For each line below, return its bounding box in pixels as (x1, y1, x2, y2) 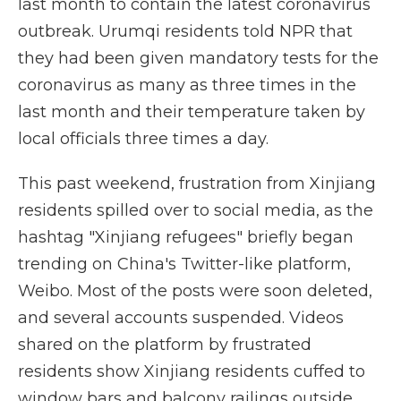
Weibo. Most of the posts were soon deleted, (18, 281, 372, 301)
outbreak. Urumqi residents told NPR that (18, 21, 353, 41)
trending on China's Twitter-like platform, (18, 254, 351, 274)
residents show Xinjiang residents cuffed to (18, 362, 365, 381)
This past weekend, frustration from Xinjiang (18, 174, 376, 193)
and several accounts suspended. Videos (18, 308, 344, 328)
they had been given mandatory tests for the (18, 48, 379, 68)
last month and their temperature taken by (18, 102, 365, 122)
